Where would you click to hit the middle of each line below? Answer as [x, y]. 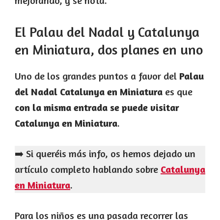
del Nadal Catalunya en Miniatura [89, 92]
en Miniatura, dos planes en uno [109, 50]
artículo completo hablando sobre [88, 169]
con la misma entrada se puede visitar [97, 108]
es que [178, 92]
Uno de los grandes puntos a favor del [97, 76]
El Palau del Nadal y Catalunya [107, 32]
